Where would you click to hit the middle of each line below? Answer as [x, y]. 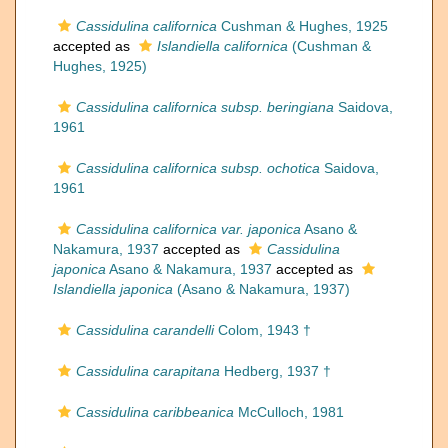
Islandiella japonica [113, 289]
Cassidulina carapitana [148, 371]
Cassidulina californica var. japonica [188, 229]
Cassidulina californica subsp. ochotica [198, 168]
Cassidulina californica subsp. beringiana [205, 107]
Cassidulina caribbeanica [155, 412]
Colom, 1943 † [262, 330]
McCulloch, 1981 [289, 412]
